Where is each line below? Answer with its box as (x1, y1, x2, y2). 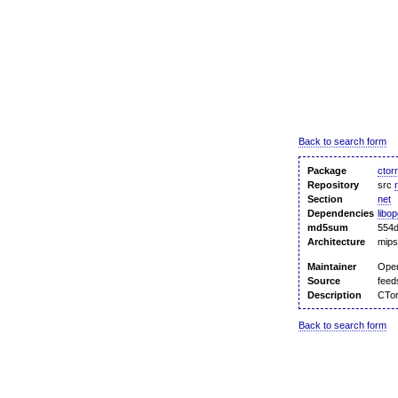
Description (307, 290, 362, 301)
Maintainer (307, 261, 356, 273)
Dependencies (307, 208, 374, 219)
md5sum (307, 222, 348, 234)
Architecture (307, 236, 365, 248)
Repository (307, 179, 359, 191)
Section (307, 194, 343, 205)
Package (307, 165, 346, 177)
